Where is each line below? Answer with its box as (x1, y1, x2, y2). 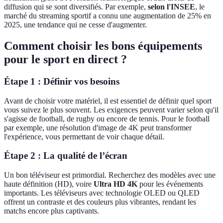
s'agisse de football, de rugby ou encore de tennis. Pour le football (4, 114, 210, 123)
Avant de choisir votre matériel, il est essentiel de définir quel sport (4, 96, 212, 105)
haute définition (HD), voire (4, 180, 94, 189)
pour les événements (137, 180, 203, 189)
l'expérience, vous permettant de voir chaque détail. (4, 132, 164, 141)
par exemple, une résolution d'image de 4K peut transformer (4, 123, 192, 132)
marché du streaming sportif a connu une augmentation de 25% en (4, 11, 211, 20)
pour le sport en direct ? (4, 53, 127, 66)
